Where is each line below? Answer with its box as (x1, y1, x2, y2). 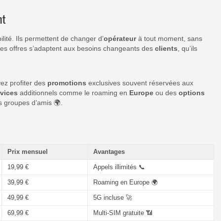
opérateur (104, 35, 136, 43)
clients (155, 44, 178, 53)
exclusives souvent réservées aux (86, 79, 193, 87)
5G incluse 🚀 (93, 193, 132, 201)
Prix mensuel (7, 147, 48, 155)
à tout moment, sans (136, 35, 202, 43)
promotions (47, 79, 86, 87)
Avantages (93, 147, 125, 155)
